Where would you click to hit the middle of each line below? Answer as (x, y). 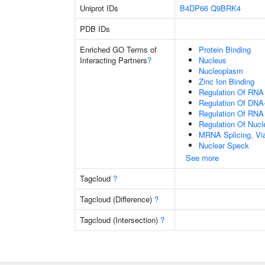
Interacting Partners (114, 60)
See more (202, 158)
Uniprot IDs (99, 8)
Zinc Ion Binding (227, 81)
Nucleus (213, 60)
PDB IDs (95, 29)
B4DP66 (194, 8)
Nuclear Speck (224, 145)
